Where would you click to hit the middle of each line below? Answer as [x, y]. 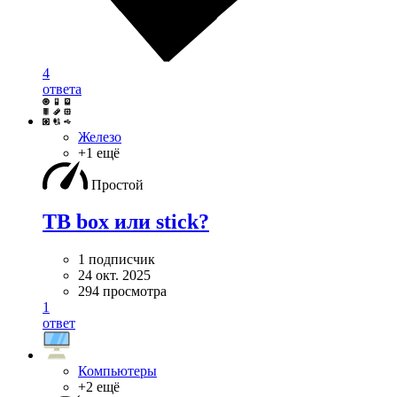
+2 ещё [99, 387]
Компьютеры [117, 371]
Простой [117, 184]
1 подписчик [117, 260]
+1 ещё [99, 152]
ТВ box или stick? [126, 222]
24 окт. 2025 [114, 276]
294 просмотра [122, 292]
